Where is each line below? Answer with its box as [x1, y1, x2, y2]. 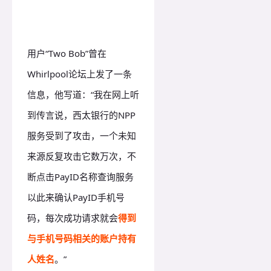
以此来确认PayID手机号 [27, 191, 125, 204]
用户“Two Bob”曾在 [27, 47, 106, 60]
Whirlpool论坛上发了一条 [27, 68, 132, 80]
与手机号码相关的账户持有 [27, 232, 136, 245]
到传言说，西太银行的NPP [27, 109, 135, 122]
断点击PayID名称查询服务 [27, 171, 134, 183]
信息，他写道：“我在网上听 [27, 88, 139, 101]
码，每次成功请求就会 [27, 212, 118, 224]
